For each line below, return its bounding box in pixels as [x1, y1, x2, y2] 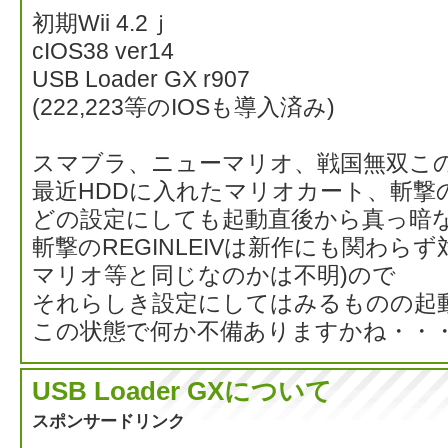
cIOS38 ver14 [32, 39, 174, 65]
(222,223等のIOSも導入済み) [32, 95, 335, 121]
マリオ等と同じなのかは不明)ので [32, 263, 396, 289]
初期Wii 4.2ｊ [32, 11, 171, 37]
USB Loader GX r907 [32, 67, 250, 93]
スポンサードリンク [32, 410, 185, 431]
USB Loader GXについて [32, 376, 332, 407]
